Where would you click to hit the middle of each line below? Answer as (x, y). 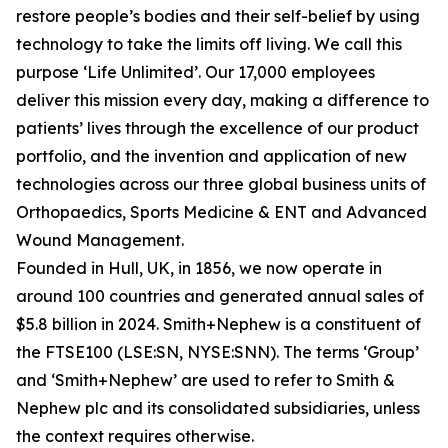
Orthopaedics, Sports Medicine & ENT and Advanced (221, 212)
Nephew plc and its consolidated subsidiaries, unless (218, 408)
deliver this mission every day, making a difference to (222, 100)
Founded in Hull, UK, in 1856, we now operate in (199, 268)
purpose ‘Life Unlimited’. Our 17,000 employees (195, 72)
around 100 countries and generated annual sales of (220, 296)
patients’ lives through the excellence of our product (217, 128)
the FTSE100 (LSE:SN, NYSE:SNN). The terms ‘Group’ (217, 352)
